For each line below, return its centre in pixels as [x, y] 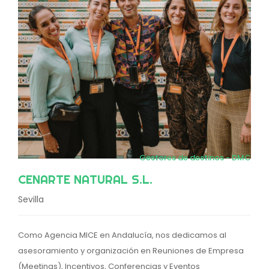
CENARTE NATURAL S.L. [85, 179]
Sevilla [31, 199]
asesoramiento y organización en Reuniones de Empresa [131, 250]
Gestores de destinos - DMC [195, 157]
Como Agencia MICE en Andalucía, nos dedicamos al [122, 235]
